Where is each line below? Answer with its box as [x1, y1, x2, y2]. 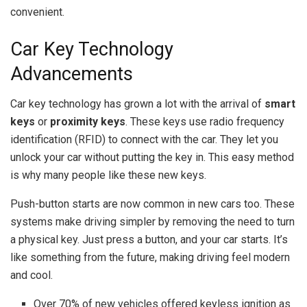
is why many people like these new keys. [10, 169, 206, 182]
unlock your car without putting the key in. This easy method [10, 151, 294, 164]
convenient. [10, 5, 64, 19]
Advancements [10, 62, 133, 85]
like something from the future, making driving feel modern [10, 251, 290, 265]
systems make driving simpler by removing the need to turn [10, 215, 295, 229]
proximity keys [50, 115, 125, 129]
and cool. [10, 269, 53, 282]
